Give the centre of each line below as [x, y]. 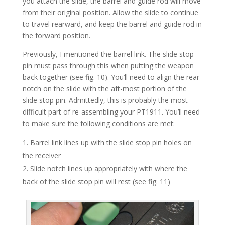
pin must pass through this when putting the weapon [108, 66]
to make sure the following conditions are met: [98, 124]
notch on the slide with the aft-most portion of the [104, 89]
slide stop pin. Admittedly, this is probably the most [105, 100]
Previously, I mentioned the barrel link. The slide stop [108, 54]
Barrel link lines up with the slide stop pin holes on [111, 143]
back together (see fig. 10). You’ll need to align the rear [111, 77]
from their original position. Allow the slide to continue [110, 13]
